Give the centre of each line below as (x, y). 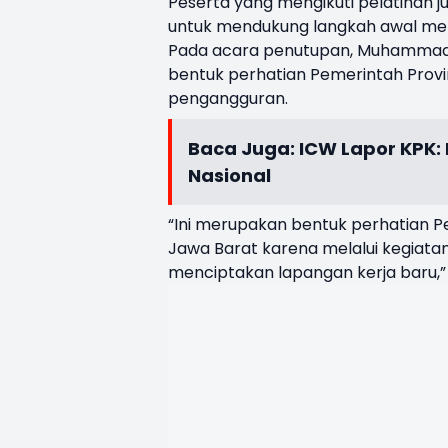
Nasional (229, 175)
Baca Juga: (243, 148)
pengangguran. (228, 98)
